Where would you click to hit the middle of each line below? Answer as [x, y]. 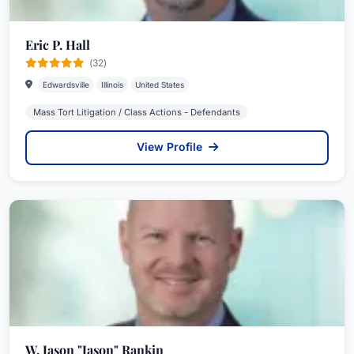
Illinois [112, 85]
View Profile [171, 147]
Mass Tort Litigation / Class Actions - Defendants [136, 112]
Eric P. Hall [58, 45]
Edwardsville [66, 85]
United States [160, 85]
